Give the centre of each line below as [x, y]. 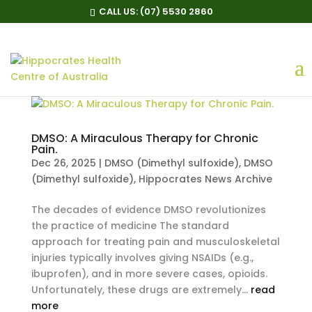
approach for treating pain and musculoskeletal [155, 242]
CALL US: [119, 11]
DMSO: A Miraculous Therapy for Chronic [145, 138]
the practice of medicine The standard [130, 226]
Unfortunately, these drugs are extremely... [141, 290]
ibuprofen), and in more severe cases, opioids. [149, 274]
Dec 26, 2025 [63, 163]
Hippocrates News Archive [205, 179]
